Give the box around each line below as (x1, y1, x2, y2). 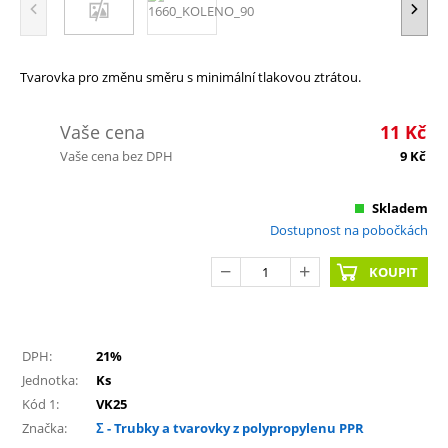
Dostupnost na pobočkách (270, 220, 428, 239)
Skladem (372, 198, 428, 217)
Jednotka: (22, 370, 78, 389)
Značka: (22, 418, 67, 437)
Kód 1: (22, 394, 59, 413)
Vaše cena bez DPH (60, 146, 173, 165)
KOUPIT (369, 262, 418, 281)
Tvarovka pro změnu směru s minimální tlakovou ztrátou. (20, 67, 361, 86)
